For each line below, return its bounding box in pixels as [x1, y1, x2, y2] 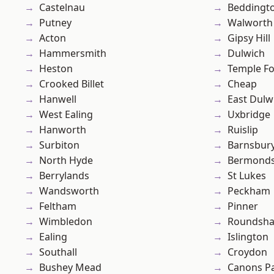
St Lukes [228, 169, 266, 183]
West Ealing [39, 108, 93, 122]
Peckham [228, 184, 270, 198]
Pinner [228, 199, 258, 213]
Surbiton [39, 138, 80, 152]
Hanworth [39, 123, 86, 137]
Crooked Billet [39, 77, 104, 91]
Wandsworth [39, 184, 99, 198]
